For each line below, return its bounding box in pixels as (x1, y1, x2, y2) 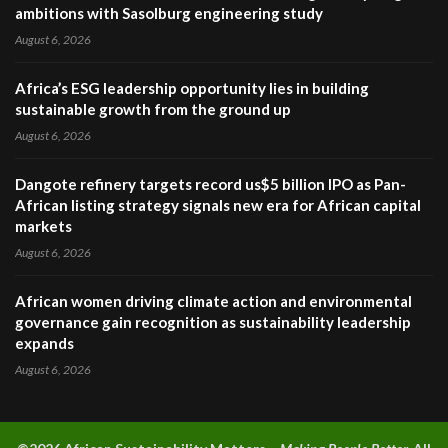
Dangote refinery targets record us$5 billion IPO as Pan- (15, 175, 406, 194)
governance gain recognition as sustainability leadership (15, 313, 411, 332)
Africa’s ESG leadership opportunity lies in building (15, 79, 369, 98)
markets (15, 217, 72, 236)
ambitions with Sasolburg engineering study (15, 4, 323, 23)
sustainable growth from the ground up (15, 100, 291, 119)
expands (15, 334, 74, 353)
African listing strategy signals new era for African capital (15, 196, 421, 215)
